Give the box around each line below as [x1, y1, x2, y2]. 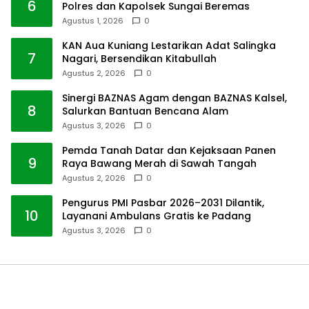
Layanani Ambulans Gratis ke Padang [62, 208, 251, 223]
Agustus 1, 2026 [62, 14, 123, 26]
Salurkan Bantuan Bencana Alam [62, 103, 228, 118]
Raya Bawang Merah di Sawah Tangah [62, 156, 257, 170]
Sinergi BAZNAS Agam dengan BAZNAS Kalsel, [62, 90, 287, 105]
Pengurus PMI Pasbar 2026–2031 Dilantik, [62, 195, 264, 210]
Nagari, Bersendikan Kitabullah [62, 51, 217, 66]
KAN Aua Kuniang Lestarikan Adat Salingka [62, 38, 276, 52]
